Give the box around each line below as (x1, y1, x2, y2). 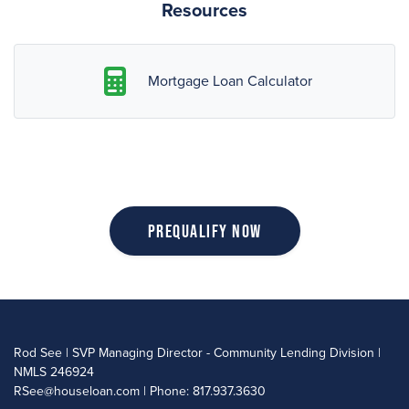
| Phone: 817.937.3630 (140, 383, 266, 399)
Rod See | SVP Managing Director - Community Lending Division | (14, 345, 381, 361)
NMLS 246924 (14, 364, 94, 380)
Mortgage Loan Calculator (148, 72, 312, 90)
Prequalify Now (147, 221, 262, 241)
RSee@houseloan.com (14, 383, 140, 399)
